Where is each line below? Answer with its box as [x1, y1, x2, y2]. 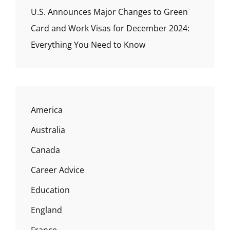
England [31, 204, 62, 216]
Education [31, 184, 70, 196]
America [31, 104, 63, 116]
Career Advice [31, 164, 84, 176]
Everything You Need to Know [31, 39, 145, 50]
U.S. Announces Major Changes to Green [31, 6, 188, 17]
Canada [31, 144, 60, 156]
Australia [31, 124, 65, 136]
